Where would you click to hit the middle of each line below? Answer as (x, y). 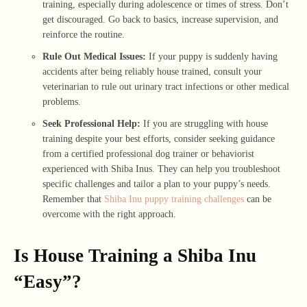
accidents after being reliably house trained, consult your (152, 72)
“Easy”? (48, 282)
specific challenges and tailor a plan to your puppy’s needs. (157, 184)
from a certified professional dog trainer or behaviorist (148, 154)
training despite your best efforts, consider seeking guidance (159, 139)
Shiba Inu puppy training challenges (174, 199)
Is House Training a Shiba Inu (135, 256)
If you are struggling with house (204, 124)
